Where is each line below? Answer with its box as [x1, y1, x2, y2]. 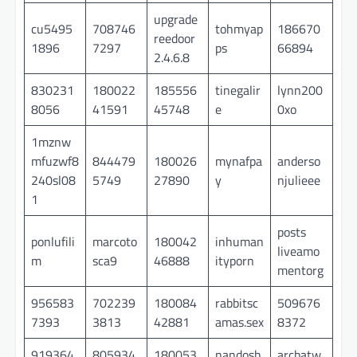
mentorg [277, 260, 324, 280]
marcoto [92, 231, 137, 251]
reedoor [154, 28, 195, 48]
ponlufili [31, 231, 75, 251]
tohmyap [215, 18, 263, 38]
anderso [277, 151, 320, 171]
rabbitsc [215, 292, 258, 312]
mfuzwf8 [31, 151, 79, 171]
